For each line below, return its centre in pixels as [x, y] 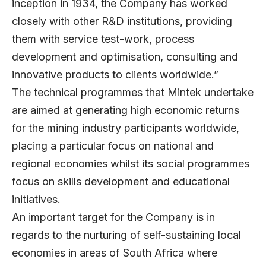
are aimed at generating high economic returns [126, 110]
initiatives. [36, 199]
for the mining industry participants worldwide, [126, 128]
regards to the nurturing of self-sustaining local [126, 235]
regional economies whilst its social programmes [131, 164]
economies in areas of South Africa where [115, 253]
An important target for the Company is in [113, 217]
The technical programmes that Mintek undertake [133, 93]
